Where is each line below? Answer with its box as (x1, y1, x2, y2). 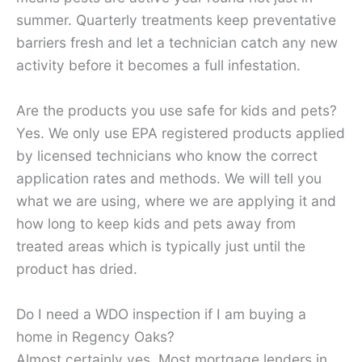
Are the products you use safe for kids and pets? (16, 101, 337, 119)
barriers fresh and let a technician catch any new (16, 34, 338, 52)
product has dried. (16, 259, 137, 277)
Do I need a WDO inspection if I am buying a (16, 305, 306, 322)
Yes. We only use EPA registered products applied (16, 124, 345, 141)
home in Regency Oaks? (16, 327, 175, 345)
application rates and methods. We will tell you (16, 169, 322, 187)
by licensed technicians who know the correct (16, 146, 318, 164)
